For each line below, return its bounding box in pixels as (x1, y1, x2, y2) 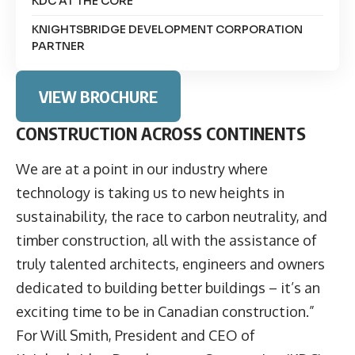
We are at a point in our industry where (16, 160, 268, 178)
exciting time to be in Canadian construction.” (16, 303, 318, 321)
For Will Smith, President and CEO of (16, 326, 255, 345)
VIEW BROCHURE (38, 86, 158, 106)
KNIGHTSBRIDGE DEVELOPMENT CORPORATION (32, 22, 303, 37)
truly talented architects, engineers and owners (16, 255, 325, 273)
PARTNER (32, 39, 85, 54)
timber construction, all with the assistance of (16, 231, 317, 250)
